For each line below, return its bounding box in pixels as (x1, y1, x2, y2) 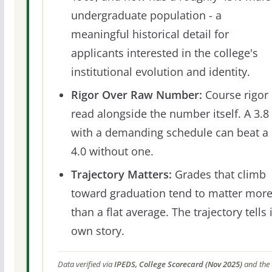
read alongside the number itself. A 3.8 (70, 106, 269, 121)
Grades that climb (171, 167, 266, 182)
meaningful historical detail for (70, 26, 229, 41)
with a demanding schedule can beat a (70, 124, 268, 140)
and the (242, 259, 270, 270)
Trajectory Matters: (70, 167, 172, 182)
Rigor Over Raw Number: (70, 87, 202, 102)
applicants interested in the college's (70, 45, 258, 60)
